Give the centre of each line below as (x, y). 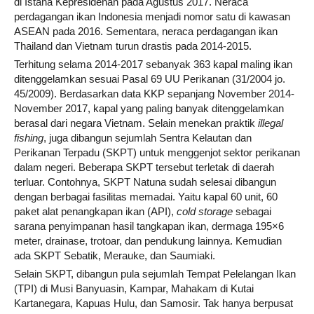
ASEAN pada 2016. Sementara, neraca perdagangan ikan (146, 31)
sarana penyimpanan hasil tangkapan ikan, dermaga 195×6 (149, 226)
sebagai (252, 211)
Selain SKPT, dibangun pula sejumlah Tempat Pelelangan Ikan (155, 274)
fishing (29, 138)
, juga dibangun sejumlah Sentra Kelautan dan (148, 138)
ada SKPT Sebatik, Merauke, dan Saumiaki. (115, 255)
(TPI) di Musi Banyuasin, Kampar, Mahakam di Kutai (134, 288)
